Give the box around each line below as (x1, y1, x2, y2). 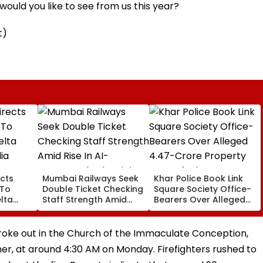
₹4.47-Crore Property (154, 204, 241, 216)
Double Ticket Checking (42, 183, 143, 195)
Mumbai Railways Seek (42, 172, 139, 184)
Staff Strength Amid (42, 193, 127, 205)
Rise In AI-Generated (42, 204, 131, 216)
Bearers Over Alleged (154, 193, 245, 205)
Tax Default (154, 214, 203, 227)
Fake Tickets (42, 214, 95, 227)
